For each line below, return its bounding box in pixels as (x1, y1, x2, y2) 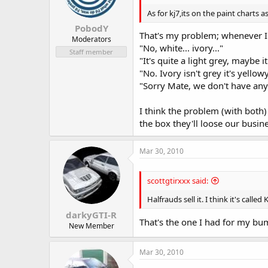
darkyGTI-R (66, 208, 117, 221)
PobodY (74, 22, 108, 34)
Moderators (71, 34, 111, 44)
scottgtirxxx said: (147, 175, 208, 187)
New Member (68, 220, 114, 231)
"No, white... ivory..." (139, 42, 223, 54)
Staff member (69, 47, 113, 56)
